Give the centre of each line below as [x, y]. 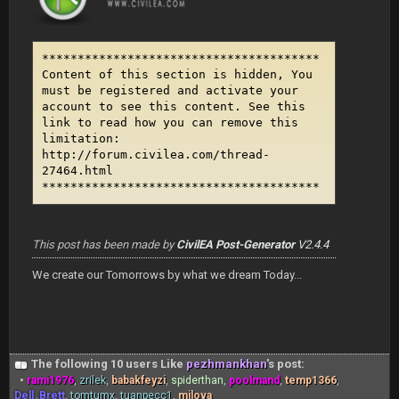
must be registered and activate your [170, 90]
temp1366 [311, 380]
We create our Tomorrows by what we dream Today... [167, 274]
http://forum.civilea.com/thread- [156, 154]
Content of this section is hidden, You [177, 74]
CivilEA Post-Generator [236, 244]
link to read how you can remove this [170, 122]
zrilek [93, 380]
